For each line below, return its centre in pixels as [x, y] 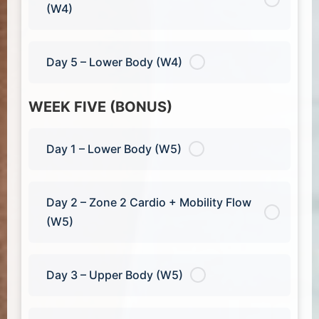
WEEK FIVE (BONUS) [100, 106]
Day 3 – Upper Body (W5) [115, 274]
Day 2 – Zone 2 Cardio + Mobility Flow [149, 202]
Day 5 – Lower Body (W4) [114, 62]
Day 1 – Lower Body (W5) [114, 148]
